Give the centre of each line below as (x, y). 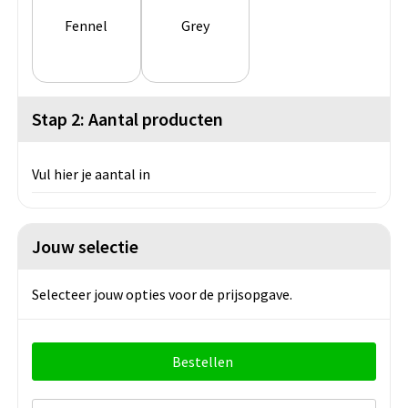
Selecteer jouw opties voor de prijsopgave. (162, 294)
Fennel (87, 26)
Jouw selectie (85, 246)
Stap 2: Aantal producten (127, 118)
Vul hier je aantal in (91, 173)
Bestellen (203, 361)
